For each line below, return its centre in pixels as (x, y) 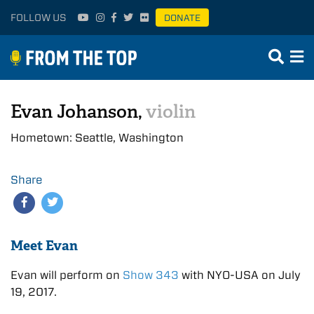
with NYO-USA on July (240, 275)
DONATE (182, 18)
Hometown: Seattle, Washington (97, 138)
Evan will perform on (67, 275)
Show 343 (151, 275)
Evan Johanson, (78, 111)
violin (171, 111)
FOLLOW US (39, 18)
